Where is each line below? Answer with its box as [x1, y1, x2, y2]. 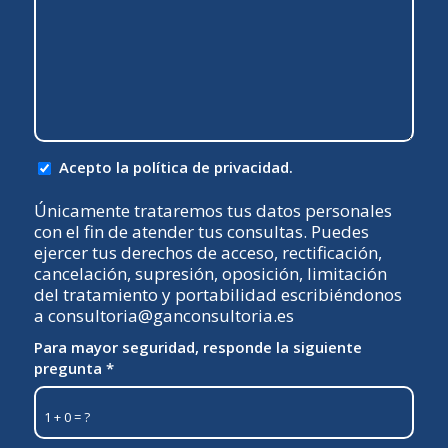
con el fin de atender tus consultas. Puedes [33, 219, 369, 243]
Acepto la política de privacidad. [58, 156, 293, 177]
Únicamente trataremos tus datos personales [33, 198, 392, 222]
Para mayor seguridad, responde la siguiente [33, 336, 362, 357]
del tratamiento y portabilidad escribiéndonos [33, 282, 402, 306]
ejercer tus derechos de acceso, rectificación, [33, 240, 382, 264]
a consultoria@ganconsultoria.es [33, 303, 294, 327]
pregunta [33, 357, 106, 378]
